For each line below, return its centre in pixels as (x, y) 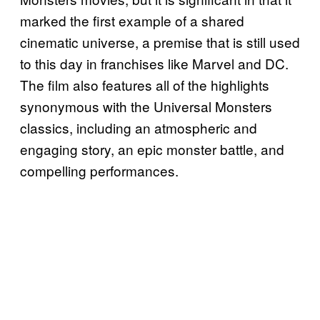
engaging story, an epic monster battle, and (152, 149)
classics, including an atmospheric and (139, 127)
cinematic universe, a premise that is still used (160, 41)
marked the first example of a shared (132, 20)
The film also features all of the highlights (145, 84)
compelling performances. (99, 170)
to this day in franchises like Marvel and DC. (154, 63)
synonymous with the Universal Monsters (146, 106)
